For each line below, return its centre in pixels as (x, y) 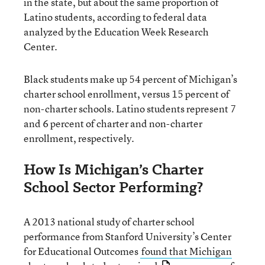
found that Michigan (187, 251)
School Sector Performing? (113, 187)
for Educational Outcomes (82, 251)
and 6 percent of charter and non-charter (113, 123)
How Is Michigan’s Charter (114, 169)
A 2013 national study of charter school (109, 222)
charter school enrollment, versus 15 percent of (127, 94)
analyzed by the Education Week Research (116, 32)
